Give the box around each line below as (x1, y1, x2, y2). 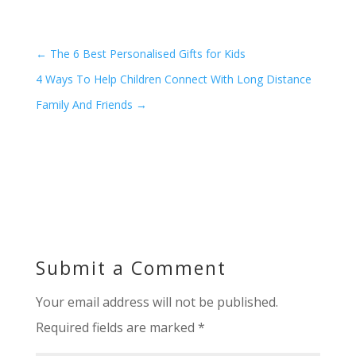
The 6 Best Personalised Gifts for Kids (49, 45, 246, 61)
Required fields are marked (35, 318, 198, 336)
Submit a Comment (35, 254, 226, 281)
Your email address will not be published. (35, 292, 278, 311)
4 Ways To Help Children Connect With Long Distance (35, 71, 311, 87)
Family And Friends (35, 96, 133, 112)
